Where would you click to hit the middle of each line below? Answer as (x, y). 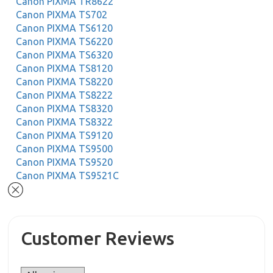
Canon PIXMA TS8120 (65, 68)
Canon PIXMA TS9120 (65, 135)
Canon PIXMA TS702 (62, 15)
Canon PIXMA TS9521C (68, 175)
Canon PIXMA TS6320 (65, 55)
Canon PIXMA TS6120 (65, 28)
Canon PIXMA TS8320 (65, 108)
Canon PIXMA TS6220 (65, 41)
